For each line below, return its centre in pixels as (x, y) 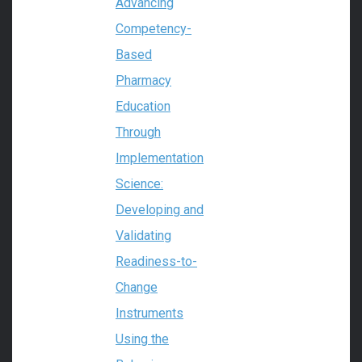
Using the (142, 339)
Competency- (154, 29)
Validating (143, 236)
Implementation (160, 158)
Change (137, 288)
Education (143, 107)
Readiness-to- (156, 262)
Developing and (160, 210)
